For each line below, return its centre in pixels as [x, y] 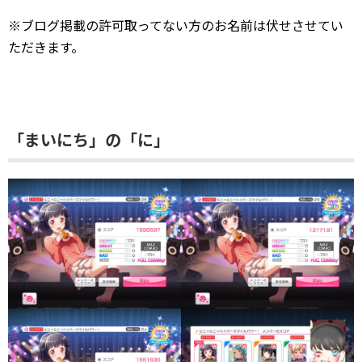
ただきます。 [46, 47]
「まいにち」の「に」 [89, 140]
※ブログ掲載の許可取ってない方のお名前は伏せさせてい [176, 25]
